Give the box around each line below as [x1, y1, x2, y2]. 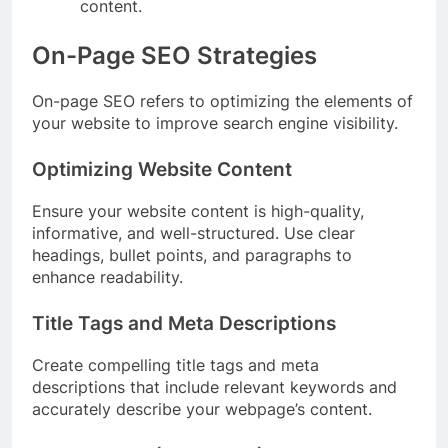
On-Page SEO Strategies [32, 41, 317, 71]
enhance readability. [32, 267, 183, 288]
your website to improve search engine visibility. [32, 113, 398, 134]
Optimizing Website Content [32, 158, 292, 182]
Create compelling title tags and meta [32, 354, 319, 375]
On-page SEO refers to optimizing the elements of [32, 91, 413, 112]
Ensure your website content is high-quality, [32, 201, 364, 222]
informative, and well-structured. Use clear [32, 223, 355, 244]
